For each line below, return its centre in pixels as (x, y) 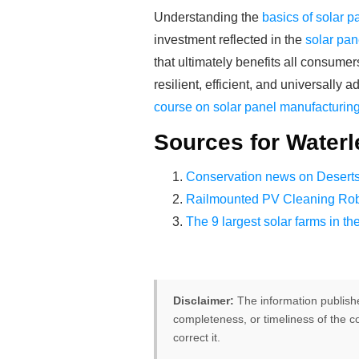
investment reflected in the (230, 40)
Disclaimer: (204, 301)
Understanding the (208, 17)
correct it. (197, 337)
